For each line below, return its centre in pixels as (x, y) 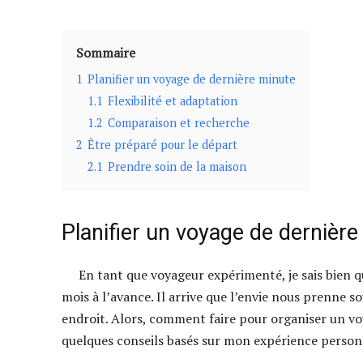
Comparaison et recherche (179, 123)
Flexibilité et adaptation (173, 101)
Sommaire (106, 53)
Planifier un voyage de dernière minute (192, 79)
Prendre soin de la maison (177, 167)
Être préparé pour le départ (162, 145)
